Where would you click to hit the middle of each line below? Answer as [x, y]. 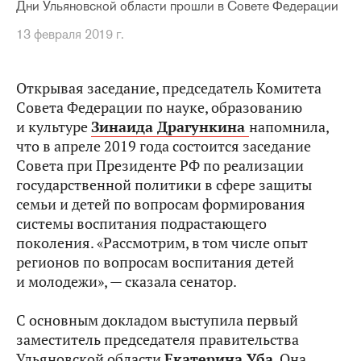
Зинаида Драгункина [168, 127]
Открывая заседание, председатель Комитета [169, 88]
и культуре [54, 127]
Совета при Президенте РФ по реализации [160, 166]
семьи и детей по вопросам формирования [161, 204]
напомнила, [289, 127]
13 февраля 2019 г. [70, 34]
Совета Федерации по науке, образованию [159, 108]
